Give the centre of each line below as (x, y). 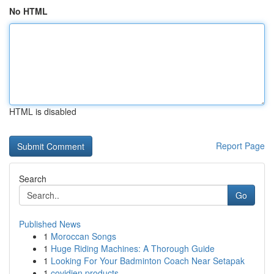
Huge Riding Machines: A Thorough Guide (133, 248)
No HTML (28, 11)
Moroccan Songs (83, 236)
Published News (50, 224)
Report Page (240, 146)
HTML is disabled (43, 111)
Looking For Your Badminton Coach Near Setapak (148, 261)
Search (33, 179)
